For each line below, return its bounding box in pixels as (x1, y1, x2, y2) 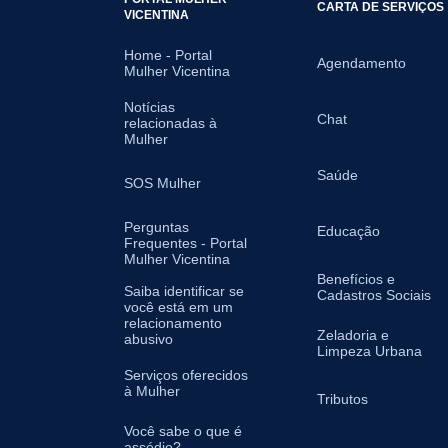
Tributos (317, 391, 369, 407)
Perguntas (124, 219, 189, 235)
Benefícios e (317, 271, 396, 287)
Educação (317, 223, 381, 239)
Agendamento (317, 55, 407, 71)
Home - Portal (124, 47, 212, 63)
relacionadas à (124, 115, 217, 131)
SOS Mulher (124, 175, 201, 191)
